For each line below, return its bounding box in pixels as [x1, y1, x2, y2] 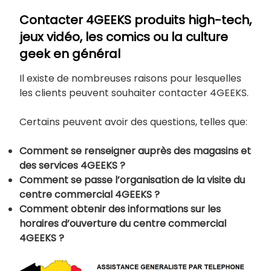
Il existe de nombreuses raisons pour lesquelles [19, 71, 241, 85]
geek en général [19, 45, 120, 62]
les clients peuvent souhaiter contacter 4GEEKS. [19, 85, 249, 100]
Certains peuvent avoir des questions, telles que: [19, 114, 247, 129]
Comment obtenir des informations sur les [19, 201, 221, 216]
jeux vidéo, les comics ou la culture [19, 28, 228, 45]
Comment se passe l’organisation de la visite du [19, 172, 245, 187]
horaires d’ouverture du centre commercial [19, 216, 226, 230]
